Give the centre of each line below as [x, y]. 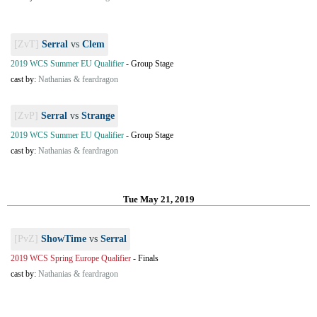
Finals [148, 258]
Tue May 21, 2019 [158, 199]
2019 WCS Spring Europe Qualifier [71, 258]
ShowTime [64, 239]
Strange [98, 116]
